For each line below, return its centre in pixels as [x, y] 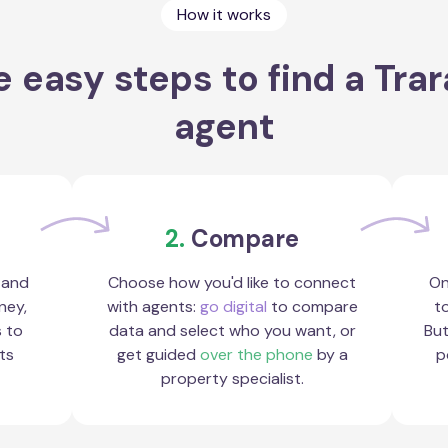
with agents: [153, 306]
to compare [312, 306]
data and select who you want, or [232, 330]
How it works [224, 14]
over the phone [256, 354]
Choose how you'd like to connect [232, 282]
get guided [158, 354]
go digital [233, 306]
